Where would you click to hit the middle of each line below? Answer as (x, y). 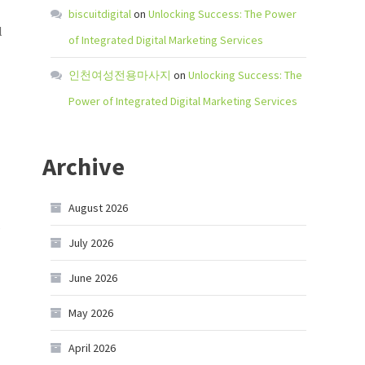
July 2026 (91, 243)
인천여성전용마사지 (120, 75)
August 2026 (98, 208)
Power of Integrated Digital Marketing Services (183, 101)
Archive (84, 166)
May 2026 (91, 313)
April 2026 (92, 348)
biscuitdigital (100, 14)
